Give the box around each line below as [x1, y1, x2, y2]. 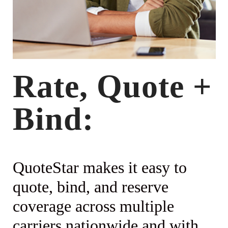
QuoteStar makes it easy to [13, 158, 187, 177]
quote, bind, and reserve [13, 178, 169, 196]
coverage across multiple [13, 197, 175, 216]
